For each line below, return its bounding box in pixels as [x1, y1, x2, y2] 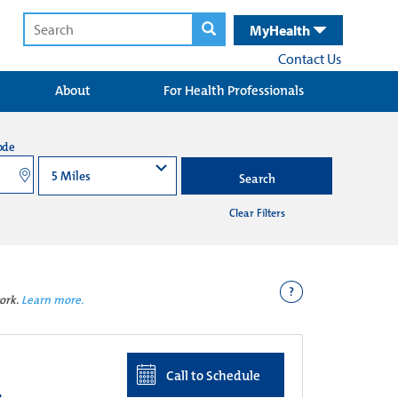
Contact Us [278, 50, 341, 68]
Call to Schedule [163, 367, 261, 385]
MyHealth [250, 21, 313, 39]
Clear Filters [228, 206, 285, 220]
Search [238, 171, 275, 187]
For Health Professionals [163, 82, 304, 99]
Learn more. [21, 292, 84, 307]
